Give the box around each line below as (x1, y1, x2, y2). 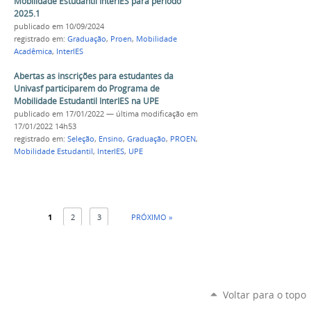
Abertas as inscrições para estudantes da (14, 70, 174, 83)
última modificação (116, 109, 185, 119)
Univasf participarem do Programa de (14, 83, 160, 95)
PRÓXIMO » (131, 212, 173, 223)
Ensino (99, 134, 123, 144)
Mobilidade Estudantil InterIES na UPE (14, 95, 159, 108)
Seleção (67, 134, 94, 144)
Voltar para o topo (222, 288, 306, 302)
